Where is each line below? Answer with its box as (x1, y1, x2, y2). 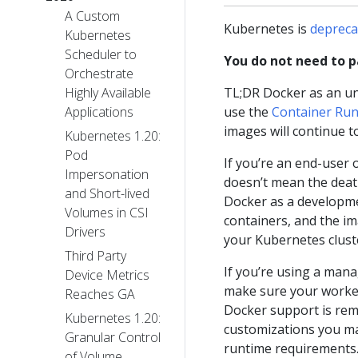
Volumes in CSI (65, 204, 149, 222)
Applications (65, 103, 133, 121)
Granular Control (65, 328, 161, 347)
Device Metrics (65, 266, 149, 284)
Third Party (65, 247, 126, 265)
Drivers (65, 223, 105, 241)
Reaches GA (65, 285, 135, 304)
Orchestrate (65, 65, 133, 83)
